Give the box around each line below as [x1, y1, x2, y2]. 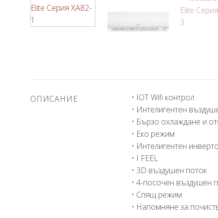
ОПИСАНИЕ [30, 93, 78, 105]
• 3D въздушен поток [131, 165, 207, 176]
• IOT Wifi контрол [131, 92, 195, 103]
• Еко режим [131, 128, 175, 140]
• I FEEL [131, 153, 159, 164]
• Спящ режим [131, 189, 182, 200]
